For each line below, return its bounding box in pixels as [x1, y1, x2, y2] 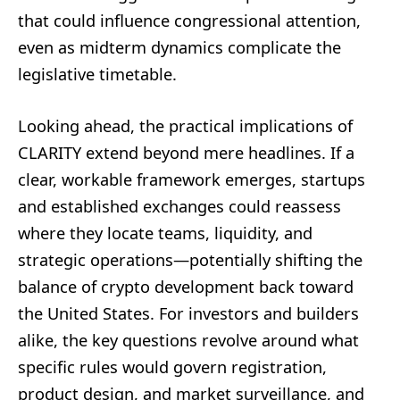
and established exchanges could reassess [18, 195, 341, 217]
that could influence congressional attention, [18, 9, 361, 31]
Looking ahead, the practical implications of [18, 114, 353, 137]
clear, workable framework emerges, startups [18, 168, 365, 190]
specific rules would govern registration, [18, 355, 327, 378]
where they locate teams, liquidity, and [18, 221, 312, 244]
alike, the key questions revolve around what [18, 329, 359, 351]
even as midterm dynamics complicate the [18, 36, 341, 58]
